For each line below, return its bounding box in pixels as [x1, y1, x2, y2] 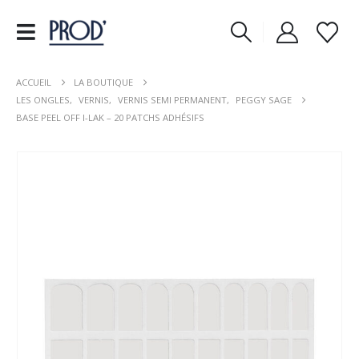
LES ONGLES [16, 94, 70, 106]
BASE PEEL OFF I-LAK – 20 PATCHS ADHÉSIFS [16, 111, 204, 123]
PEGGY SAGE [236, 94, 292, 106]
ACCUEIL [16, 76, 51, 88]
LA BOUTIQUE [74, 76, 133, 88]
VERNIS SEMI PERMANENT [118, 94, 227, 106]
